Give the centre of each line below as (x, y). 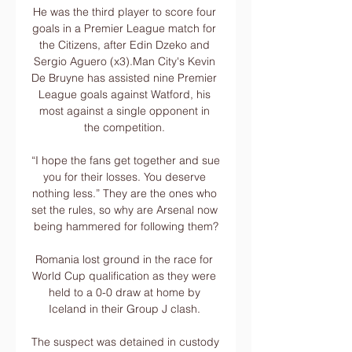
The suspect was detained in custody (125, 342)
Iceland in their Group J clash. (126, 309)
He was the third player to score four (124, 12)
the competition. (126, 127)
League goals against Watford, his (124, 94)
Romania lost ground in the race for (124, 259)
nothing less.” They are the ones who (124, 193)
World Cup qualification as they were (124, 276)
